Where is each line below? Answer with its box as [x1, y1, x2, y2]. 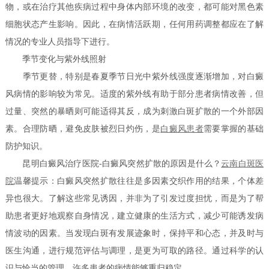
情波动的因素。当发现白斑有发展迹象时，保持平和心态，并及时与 [5, 229, 264, 238]
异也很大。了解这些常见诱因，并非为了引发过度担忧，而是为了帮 [5, 194, 264, 204]
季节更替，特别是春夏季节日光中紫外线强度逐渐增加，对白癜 [5, 72, 264, 82]
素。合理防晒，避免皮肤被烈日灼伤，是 [5, 124, 161, 134]
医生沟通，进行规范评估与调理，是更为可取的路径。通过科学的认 [5, 246, 264, 256]
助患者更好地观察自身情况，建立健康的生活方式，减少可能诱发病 [5, 211, 264, 221]
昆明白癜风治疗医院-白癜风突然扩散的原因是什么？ [5, 159, 222, 169]
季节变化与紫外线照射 [5, 55, 107, 64]
